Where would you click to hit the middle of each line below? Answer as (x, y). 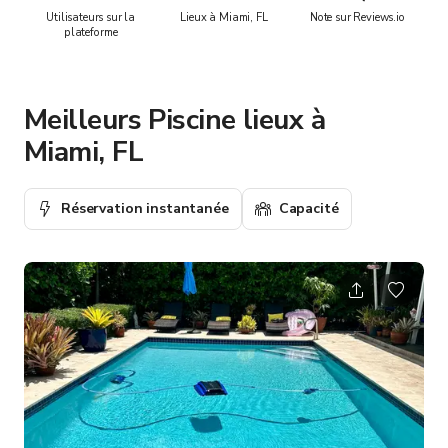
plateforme (90, 32)
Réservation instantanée (145, 208)
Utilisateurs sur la (91, 17)
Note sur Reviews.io (357, 17)
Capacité (308, 208)
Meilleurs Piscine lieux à (175, 119)
